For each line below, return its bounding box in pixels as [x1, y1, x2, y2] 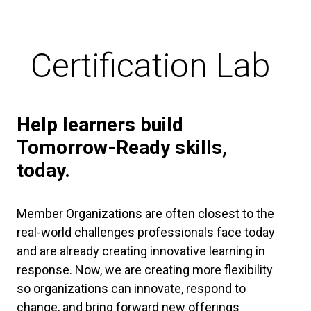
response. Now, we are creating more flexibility [17, 262, 273, 278]
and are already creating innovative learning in [17, 244, 265, 259]
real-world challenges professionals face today [17, 225, 275, 240]
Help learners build [17, 113, 183, 137]
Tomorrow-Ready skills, [17, 136, 227, 160]
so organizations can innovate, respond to [17, 281, 246, 296]
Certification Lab [30, 46, 270, 86]
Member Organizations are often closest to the [17, 206, 274, 221]
